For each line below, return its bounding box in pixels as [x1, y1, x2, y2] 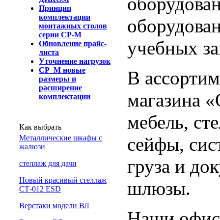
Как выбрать [19, 123, 61, 131]
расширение [39, 83, 82, 92]
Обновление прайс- [39, 39, 107, 48]
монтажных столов [39, 22, 107, 30]
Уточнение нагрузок [39, 57, 110, 65]
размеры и [39, 75, 76, 83]
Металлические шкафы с [19, 134, 102, 142]
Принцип [39, 4, 71, 12]
